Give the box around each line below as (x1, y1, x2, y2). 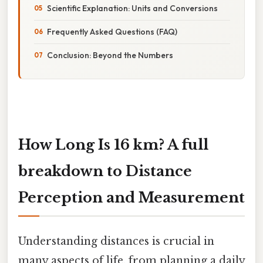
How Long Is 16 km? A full (18, 136, 208, 153)
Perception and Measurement (18, 188, 245, 206)
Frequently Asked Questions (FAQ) (47, 26, 177, 37)
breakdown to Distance (18, 162, 192, 180)
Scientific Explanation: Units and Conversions (47, 2, 218, 14)
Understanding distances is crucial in (18, 234, 214, 248)
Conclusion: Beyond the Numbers (47, 49, 173, 60)
